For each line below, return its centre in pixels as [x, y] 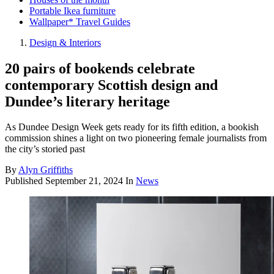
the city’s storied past [45, 149]
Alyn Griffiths [46, 170]
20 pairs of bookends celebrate [100, 68]
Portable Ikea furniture [72, 10]
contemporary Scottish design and [111, 85]
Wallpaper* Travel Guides [80, 21]
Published [25, 181]
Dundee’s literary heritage [87, 101]
